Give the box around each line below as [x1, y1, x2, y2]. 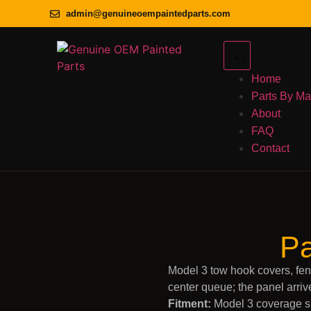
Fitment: [168, 298, 211, 310]
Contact [251, 142, 289, 154]
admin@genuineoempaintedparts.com [65, 8, 230, 19]
